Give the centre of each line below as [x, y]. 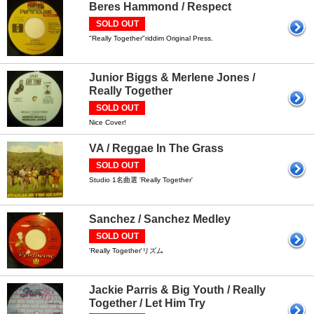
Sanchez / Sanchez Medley [160, 219]
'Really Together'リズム [126, 251]
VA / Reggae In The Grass [156, 148]
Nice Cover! [108, 122]
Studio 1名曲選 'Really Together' [141, 180]
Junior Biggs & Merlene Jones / [172, 77]
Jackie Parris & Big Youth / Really [177, 290]
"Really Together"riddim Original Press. [151, 38]
